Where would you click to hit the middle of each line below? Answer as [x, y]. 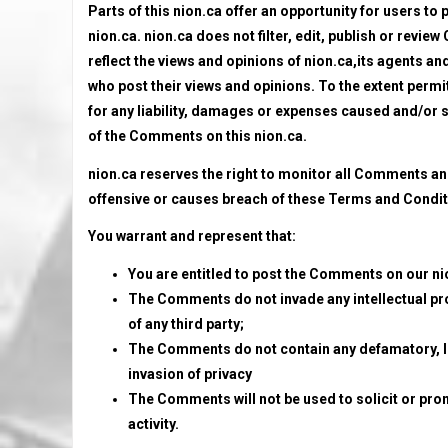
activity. [153, 423]
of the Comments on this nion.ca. [197, 136]
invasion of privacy [190, 373]
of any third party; [186, 323]
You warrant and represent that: [192, 236]
